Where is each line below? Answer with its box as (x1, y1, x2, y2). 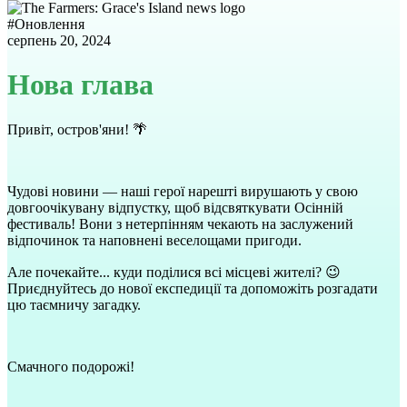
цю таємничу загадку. (7, 296, 141, 313)
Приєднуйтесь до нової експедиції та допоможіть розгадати (7, 280, 378, 296)
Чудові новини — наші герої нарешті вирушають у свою (7, 183, 358, 199)
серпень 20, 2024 (7, 33, 111, 48)
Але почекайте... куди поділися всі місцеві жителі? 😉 (7, 263, 341, 280)
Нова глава (7, 68, 154, 102)
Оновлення (15, 16, 84, 32)
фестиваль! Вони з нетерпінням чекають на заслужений (7, 215, 353, 232)
